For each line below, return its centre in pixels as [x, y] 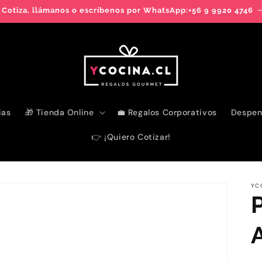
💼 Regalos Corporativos [167, 112]
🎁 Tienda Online [59, 112]
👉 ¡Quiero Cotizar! [131, 137]
